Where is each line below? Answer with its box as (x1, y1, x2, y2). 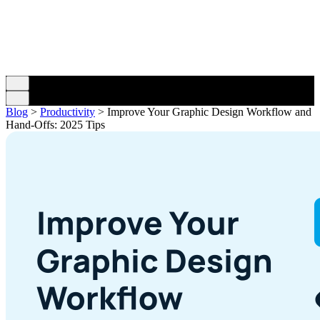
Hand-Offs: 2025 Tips (6, 118, 105, 131)
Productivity (40, 105, 95, 118)
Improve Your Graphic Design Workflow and (107, 105, 311, 118)
